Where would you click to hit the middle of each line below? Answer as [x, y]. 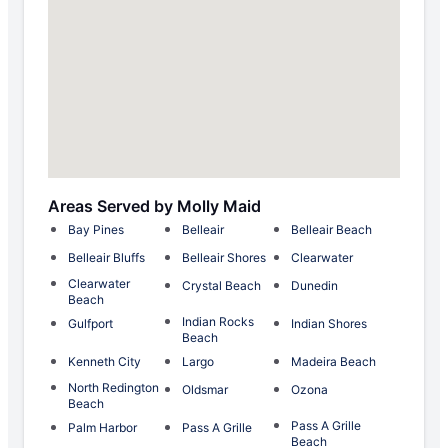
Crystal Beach [221, 286]
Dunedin [314, 286]
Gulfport [90, 324]
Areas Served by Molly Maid [154, 206]
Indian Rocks [218, 322]
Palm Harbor [102, 428]
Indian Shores [329, 324]
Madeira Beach [333, 362]
